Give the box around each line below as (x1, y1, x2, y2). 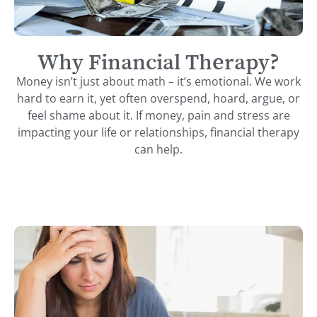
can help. (134, 141, 183, 157)
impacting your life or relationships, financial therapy (18, 124, 299, 140)
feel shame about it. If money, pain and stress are (27, 107, 290, 123)
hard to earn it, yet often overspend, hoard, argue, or (17, 90, 300, 106)
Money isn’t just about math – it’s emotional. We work (16, 73, 301, 89)
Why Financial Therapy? (38, 50, 279, 73)
